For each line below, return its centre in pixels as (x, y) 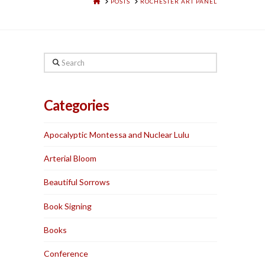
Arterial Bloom (70, 159)
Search (56, 60)
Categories (76, 106)
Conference (66, 253)
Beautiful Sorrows (77, 182)
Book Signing (68, 206)
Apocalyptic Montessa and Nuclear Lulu (117, 135)
